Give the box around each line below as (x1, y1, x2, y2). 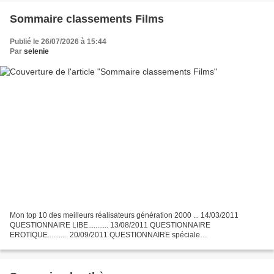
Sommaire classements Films (10, 13, 164, 26)
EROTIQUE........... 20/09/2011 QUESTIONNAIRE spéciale (10, 230, 200, 239)
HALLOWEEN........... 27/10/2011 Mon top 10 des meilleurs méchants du (10, 240, 246, 249)
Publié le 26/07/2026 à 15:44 (10, 37, 106, 46)
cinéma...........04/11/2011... (10, 250, 97, 259)
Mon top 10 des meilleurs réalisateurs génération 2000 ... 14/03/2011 (10, 210, 239, 220)
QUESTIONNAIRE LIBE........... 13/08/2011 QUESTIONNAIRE (10, 220, 210, 229)
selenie (24, 47, 49, 56)
